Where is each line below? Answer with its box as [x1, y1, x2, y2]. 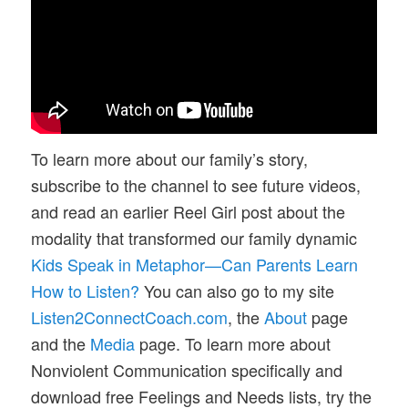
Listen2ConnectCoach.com [31, 304, 229, 329]
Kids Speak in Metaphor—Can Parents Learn [31, 251, 359, 276]
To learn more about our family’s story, [31, 146, 309, 170]
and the [31, 331, 91, 355]
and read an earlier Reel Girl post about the [31, 199, 346, 223]
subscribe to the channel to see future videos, [31, 172, 362, 197]
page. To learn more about [135, 331, 331, 355]
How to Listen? [31, 278, 140, 302]
